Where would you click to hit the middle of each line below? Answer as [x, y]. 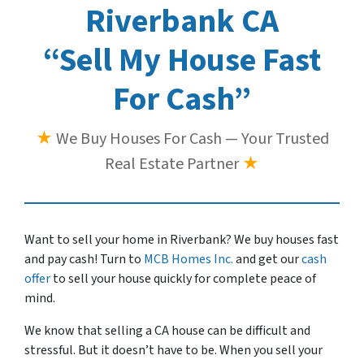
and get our [267, 259]
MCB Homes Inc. [188, 259]
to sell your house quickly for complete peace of [183, 278]
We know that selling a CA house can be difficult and [167, 330]
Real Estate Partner [173, 164]
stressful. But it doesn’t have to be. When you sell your [173, 350]
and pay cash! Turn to [84, 259]
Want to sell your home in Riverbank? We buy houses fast [182, 239]
